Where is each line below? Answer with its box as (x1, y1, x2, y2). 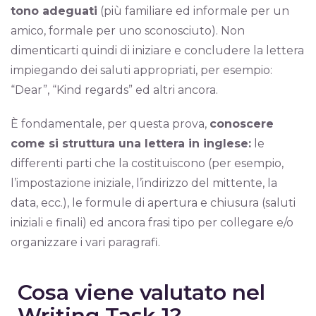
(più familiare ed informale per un (97, 4, 289, 18)
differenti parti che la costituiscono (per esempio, (11, 157, 284, 170)
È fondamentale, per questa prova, (11, 117, 209, 130)
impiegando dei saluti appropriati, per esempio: (11, 63, 272, 77)
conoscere (209, 117, 274, 130)
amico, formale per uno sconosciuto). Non (11, 24, 245, 37)
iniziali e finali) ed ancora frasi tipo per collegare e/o (11, 216, 293, 229)
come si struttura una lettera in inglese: (11, 137, 251, 150)
